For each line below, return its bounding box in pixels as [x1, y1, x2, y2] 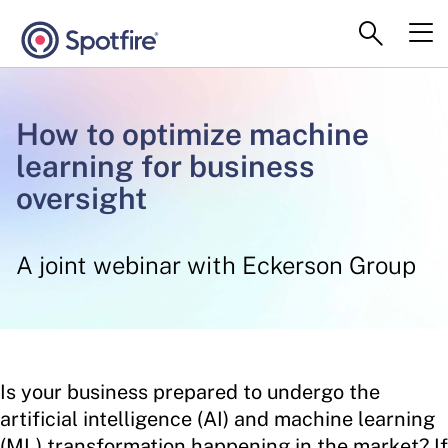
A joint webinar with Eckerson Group [15, 250, 416, 279]
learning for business [15, 147, 315, 184]
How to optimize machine [15, 115, 369, 152]
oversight [15, 179, 147, 216]
